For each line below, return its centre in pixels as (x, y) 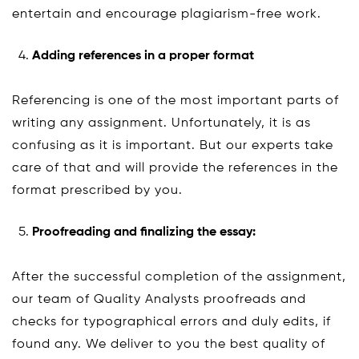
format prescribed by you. (97, 190)
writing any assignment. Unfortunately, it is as (161, 123)
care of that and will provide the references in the (175, 168)
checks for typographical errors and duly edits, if (171, 322)
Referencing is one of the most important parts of (175, 101)
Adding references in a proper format (143, 56)
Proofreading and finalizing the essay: (144, 232)
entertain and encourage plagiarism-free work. (167, 14)
